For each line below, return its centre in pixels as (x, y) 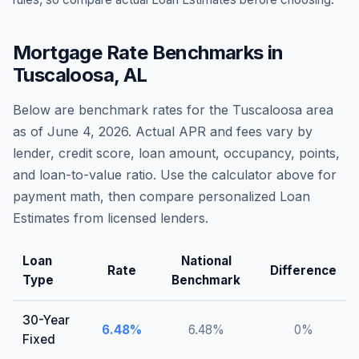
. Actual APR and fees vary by (220, 131)
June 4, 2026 (88, 131)
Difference (303, 270)
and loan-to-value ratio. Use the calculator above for (175, 175)
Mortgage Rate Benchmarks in (148, 52)
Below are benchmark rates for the (123, 110)
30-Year (46, 320)
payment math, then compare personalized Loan (161, 196)
